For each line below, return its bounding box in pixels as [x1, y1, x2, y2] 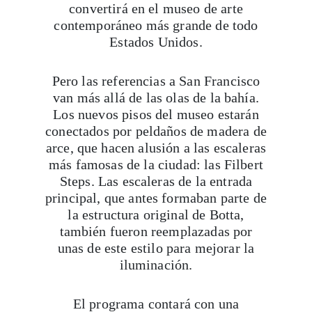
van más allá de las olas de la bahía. [53, 90, 259, 105]
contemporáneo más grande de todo [54, 17, 258, 33]
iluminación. [119, 257, 193, 272]
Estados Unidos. [109, 34, 203, 49]
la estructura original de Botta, [68, 207, 244, 222]
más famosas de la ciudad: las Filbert [49, 157, 263, 172]
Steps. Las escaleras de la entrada [59, 173, 253, 189]
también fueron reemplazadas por [59, 224, 253, 239]
